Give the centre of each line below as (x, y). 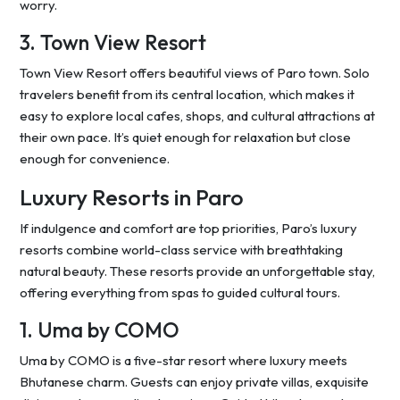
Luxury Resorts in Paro (132, 198)
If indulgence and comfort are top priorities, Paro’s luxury (188, 229)
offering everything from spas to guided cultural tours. (180, 293)
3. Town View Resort (113, 43)
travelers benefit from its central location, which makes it (187, 95)
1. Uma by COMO (100, 330)
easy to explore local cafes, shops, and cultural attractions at (197, 116)
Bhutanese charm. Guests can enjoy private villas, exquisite (194, 382)
